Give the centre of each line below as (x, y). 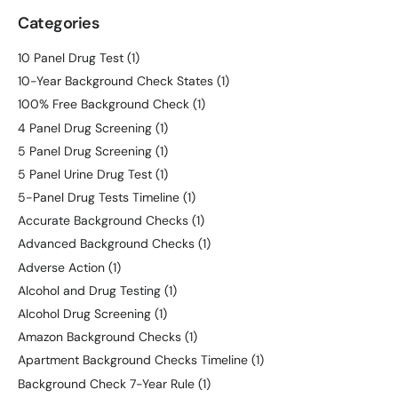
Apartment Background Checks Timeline (133, 360)
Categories (59, 23)
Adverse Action (61, 267)
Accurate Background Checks (103, 221)
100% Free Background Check (103, 104)
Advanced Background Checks (106, 244)
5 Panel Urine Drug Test (85, 174)
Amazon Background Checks (99, 337)
